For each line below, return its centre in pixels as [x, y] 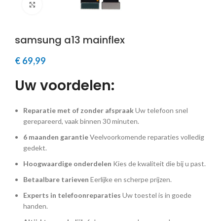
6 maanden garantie [56, 137]
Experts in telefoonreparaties [72, 195]
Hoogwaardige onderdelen [67, 164]
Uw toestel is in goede [156, 195]
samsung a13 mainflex [70, 40]
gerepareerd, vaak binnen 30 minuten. [81, 121]
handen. [36, 206]
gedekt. [35, 148]
